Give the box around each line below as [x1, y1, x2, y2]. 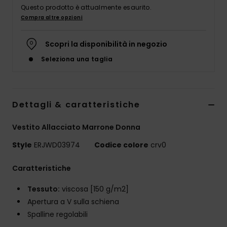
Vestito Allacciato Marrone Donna [12, 122, 140, 133]
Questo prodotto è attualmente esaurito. [21, 3, 152, 12]
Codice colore [94, 140, 148, 150]
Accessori [180, 31, 218, 41]
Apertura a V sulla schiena [27, 197, 119, 207]
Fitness [180, 91, 208, 101]
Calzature [180, 61, 220, 71]
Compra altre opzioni [21, 14, 83, 22]
